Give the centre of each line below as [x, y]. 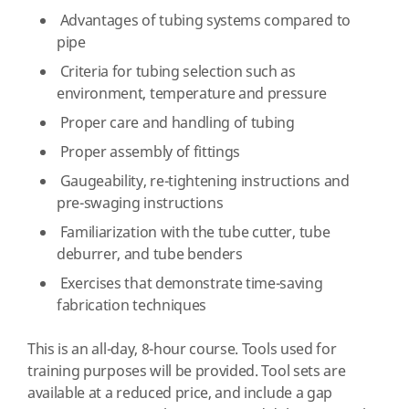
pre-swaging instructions [140, 204]
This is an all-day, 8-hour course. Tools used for [182, 350]
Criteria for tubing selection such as [176, 72]
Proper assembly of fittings [149, 152]
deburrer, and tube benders [150, 255]
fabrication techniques [131, 306]
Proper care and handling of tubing [176, 123]
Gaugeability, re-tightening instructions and [203, 182]
